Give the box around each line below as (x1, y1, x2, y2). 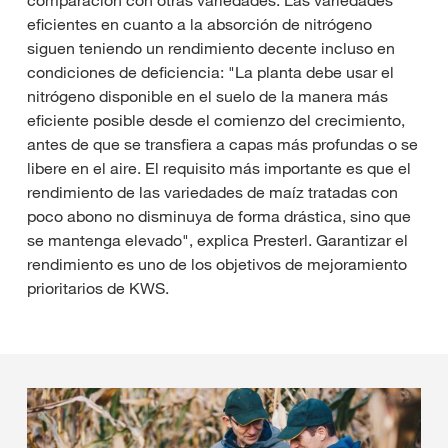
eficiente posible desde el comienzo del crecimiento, (27, 109, 405, 130)
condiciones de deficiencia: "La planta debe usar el (27, 61, 394, 82)
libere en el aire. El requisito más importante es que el (27, 157, 411, 178)
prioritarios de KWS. (27, 277, 169, 298)
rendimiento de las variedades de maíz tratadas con (27, 181, 398, 202)
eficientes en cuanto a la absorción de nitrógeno (27, 13, 372, 34)
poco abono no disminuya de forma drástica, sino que (27, 205, 411, 226)
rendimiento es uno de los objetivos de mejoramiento (27, 253, 407, 274)
